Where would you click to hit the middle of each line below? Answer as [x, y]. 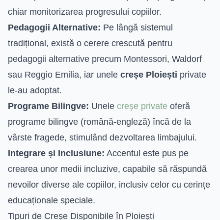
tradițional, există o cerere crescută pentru [90, 43]
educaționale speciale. [52, 200]
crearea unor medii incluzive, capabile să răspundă [107, 169]
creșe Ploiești [149, 74]
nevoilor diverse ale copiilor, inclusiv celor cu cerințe [109, 184]
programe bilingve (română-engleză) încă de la [99, 122]
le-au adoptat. [35, 90]
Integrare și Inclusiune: [56, 153]
